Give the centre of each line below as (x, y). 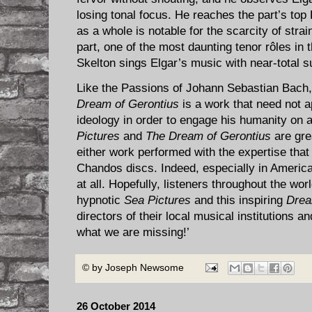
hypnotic (100, 200)
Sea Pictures (157, 200)
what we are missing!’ (133, 232)
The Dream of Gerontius (208, 136)
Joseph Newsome (145, 267)
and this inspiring (239, 200)
